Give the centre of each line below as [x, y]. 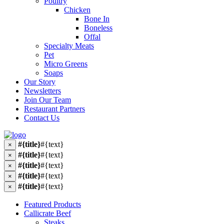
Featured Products [52, 204]
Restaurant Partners [54, 109]
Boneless [98, 28]
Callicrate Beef [47, 213]
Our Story [40, 82]
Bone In [97, 19]
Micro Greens [66, 64]
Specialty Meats [69, 46]
